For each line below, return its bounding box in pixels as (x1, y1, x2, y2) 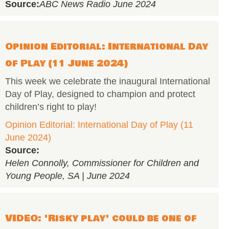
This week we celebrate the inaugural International (5, 76, 210, 86)
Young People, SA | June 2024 (5, 171, 130, 181)
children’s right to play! (5, 102, 97, 112)
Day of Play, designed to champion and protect (5, 89, 195, 99)
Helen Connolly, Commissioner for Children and (5, 158, 199, 168)
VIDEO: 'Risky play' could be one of (5, 211, 197, 225)
